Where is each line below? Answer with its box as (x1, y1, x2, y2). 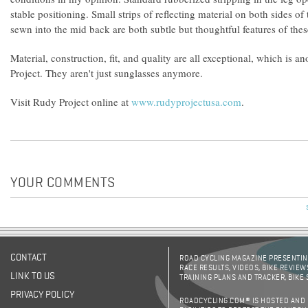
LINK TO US (10, 272, 55, 281)
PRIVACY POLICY (10, 290, 74, 300)
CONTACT (10, 253, 47, 263)
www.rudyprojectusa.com (131, 95, 241, 109)
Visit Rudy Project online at (10, 95, 131, 109)
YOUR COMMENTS (10, 177, 115, 190)
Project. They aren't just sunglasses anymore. (10, 66, 203, 80)
